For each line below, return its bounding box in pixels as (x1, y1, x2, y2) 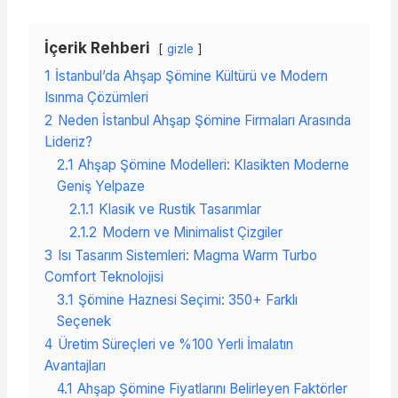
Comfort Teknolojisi (44, 267, 163, 285)
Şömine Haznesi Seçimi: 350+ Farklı (78, 291, 298, 308)
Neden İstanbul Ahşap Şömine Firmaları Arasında (58, 111, 351, 129)
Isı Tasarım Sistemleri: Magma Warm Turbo (58, 246, 317, 264)
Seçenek (57, 312, 111, 330)
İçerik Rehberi (44, 38, 150, 57)
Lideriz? (44, 132, 92, 150)
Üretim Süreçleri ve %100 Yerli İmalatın (58, 335, 293, 353)
